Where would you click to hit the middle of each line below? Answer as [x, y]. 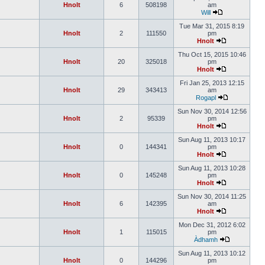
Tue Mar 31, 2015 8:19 [212, 26]
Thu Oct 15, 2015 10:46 [212, 54]
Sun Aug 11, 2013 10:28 [212, 168]
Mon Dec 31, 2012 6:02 [212, 225]
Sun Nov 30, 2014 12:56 [212, 111]
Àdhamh [206, 240]
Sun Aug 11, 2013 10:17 [212, 140]
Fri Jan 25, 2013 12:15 [212, 83]
